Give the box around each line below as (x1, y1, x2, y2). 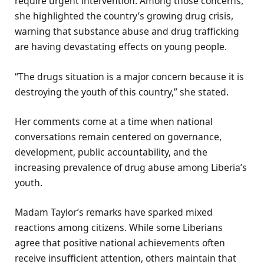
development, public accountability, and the (15, 145, 207, 159)
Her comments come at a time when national (15, 114, 213, 128)
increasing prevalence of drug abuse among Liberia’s (15, 160, 247, 174)
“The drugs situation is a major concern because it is (15, 70, 244, 83)
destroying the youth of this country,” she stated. (15, 85, 229, 98)
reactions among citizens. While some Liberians (15, 220, 223, 234)
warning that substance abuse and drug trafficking (15, 25, 239, 38)
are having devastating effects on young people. (15, 40, 227, 54)
